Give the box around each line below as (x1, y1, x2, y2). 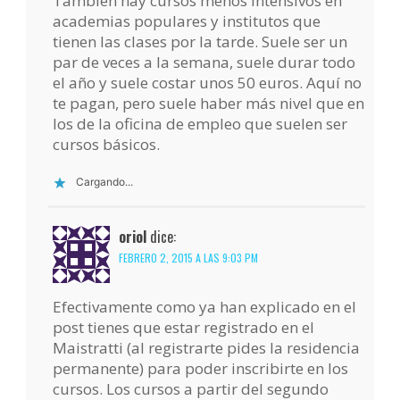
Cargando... (76, 175, 134, 189)
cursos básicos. (53, 134, 161, 155)
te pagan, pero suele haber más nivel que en (53, 93, 365, 114)
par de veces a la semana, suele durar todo (53, 52, 356, 73)
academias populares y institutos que (53, 11, 321, 32)
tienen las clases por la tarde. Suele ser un (53, 31, 348, 53)
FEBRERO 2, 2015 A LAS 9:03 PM (119, 250, 259, 266)
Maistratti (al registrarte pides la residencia (53, 337, 361, 359)
